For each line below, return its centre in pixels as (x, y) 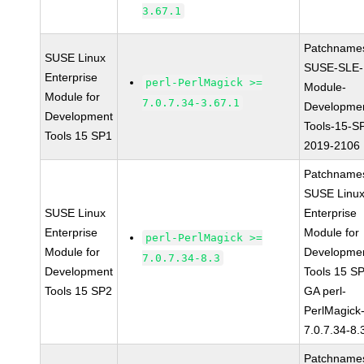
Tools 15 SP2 (79, 291)
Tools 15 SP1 (79, 136)
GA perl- (325, 291)
